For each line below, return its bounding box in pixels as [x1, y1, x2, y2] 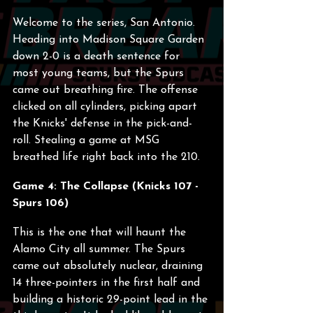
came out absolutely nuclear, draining [13, 261, 206, 272]
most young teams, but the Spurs [13, 68, 187, 79]
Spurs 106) [13, 198, 68, 209]
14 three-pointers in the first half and [13, 277, 203, 289]
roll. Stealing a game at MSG [13, 135, 163, 146]
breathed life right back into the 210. [13, 152, 200, 163]
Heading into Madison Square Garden [13, 34, 208, 45]
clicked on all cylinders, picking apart [13, 101, 201, 112]
